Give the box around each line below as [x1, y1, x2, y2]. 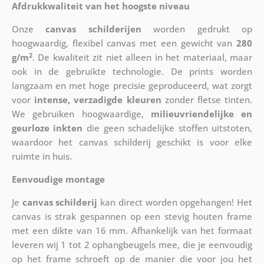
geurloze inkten [11, 122, 83, 134]
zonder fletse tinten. [161, 94, 253, 106]
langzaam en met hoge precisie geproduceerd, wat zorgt [11, 80, 253, 92]
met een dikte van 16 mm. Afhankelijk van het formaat [11, 225, 253, 237]
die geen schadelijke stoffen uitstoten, [82, 122, 253, 134]
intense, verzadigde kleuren [34, 94, 161, 106]
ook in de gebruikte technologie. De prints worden [11, 65, 253, 78]
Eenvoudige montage [11, 173, 105, 186]
